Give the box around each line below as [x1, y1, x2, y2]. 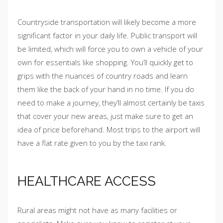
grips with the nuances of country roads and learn [17, 71, 188, 81]
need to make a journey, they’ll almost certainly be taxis [17, 98, 205, 108]
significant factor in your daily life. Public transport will [17, 30, 197, 41]
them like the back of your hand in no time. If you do [17, 84, 194, 95]
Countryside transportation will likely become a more [17, 17, 196, 27]
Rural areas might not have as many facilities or [17, 205, 177, 215]
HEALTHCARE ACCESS [17, 173, 156, 189]
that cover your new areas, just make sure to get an [17, 111, 193, 121]
